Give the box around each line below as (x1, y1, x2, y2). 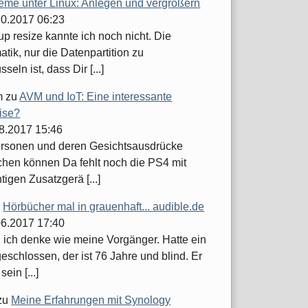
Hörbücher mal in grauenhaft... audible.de (3, 201, 205, 212)
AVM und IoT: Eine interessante (19, 91, 173, 102)
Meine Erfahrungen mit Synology (11, 294, 171, 306)
